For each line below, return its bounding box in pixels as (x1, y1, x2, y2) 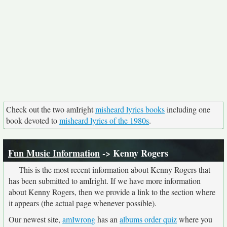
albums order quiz (120, 214, 177, 224)
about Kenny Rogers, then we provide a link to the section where (9, 186, 215, 197)
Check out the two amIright (6, 104, 95, 115)
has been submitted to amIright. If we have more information (9, 175, 201, 186)
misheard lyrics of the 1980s (59, 115, 149, 126)
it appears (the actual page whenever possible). (9, 198, 157, 208)
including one (165, 104, 210, 115)
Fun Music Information (8, 146, 100, 160)
